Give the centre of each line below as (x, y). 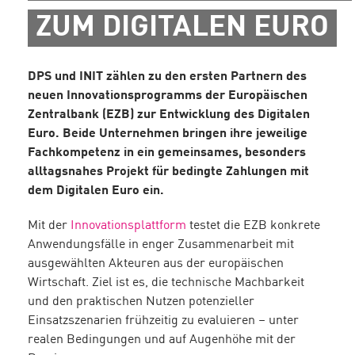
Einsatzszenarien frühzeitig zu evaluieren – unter (163, 321)
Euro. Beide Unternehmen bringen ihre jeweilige (168, 134)
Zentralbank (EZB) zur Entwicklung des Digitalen (169, 115)
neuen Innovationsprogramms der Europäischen (168, 96)
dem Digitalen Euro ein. (96, 191)
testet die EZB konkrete (253, 226)
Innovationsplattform (128, 226)
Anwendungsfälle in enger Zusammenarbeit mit (161, 245)
